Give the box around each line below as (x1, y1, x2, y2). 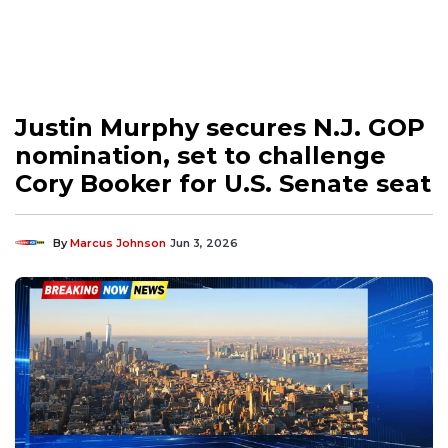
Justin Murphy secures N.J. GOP (15, 112, 425, 142)
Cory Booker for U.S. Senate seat (15, 168, 431, 198)
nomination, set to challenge (15, 140, 386, 170)
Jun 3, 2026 (170, 235, 238, 250)
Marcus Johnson (70, 235, 166, 250)
